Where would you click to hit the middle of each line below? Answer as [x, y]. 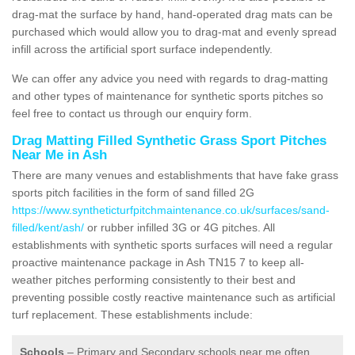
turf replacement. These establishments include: [132, 314]
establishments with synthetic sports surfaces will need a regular [172, 244]
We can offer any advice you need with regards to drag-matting [170, 78]
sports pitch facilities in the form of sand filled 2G [133, 192]
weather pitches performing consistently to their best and [154, 279]
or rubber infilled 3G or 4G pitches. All [179, 227]
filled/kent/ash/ [48, 227]
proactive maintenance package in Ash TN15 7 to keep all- [158, 262]
